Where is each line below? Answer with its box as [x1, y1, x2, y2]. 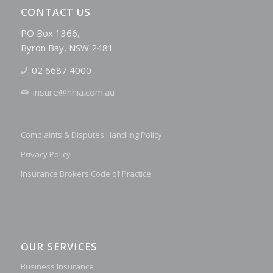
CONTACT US [20, 5, 91, 19]
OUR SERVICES [20, 239, 97, 254]
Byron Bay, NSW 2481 [20, 41, 113, 54]
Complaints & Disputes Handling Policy [20, 129, 162, 141]
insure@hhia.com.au [33, 86, 115, 99]
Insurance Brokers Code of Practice [20, 168, 151, 180]
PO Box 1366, [20, 26, 80, 39]
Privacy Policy [20, 149, 71, 160]
